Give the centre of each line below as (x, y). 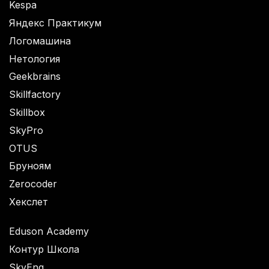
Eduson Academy (49, 231)
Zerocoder (33, 184)
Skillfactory (35, 95)
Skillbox (27, 112)
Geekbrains (35, 77)
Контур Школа (44, 249)
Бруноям (30, 166)
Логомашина (40, 41)
